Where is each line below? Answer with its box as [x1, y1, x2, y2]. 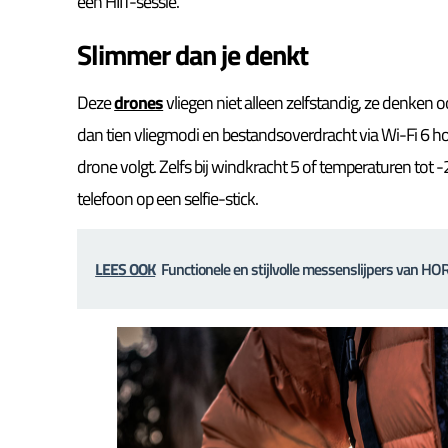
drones [114, 88, 164, 116]
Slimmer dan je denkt [77, 32, 309, 76]
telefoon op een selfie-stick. [77, 184, 259, 212]
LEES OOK [95, 257, 156, 282]
